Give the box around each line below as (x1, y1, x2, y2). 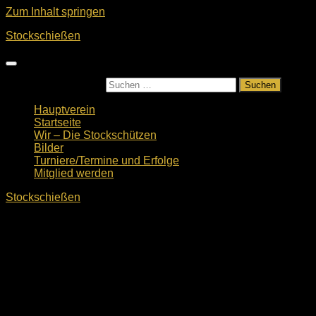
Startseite (34, 116, 81, 128)
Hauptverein (34, 104, 95, 116)
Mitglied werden (34, 167, 114, 179)
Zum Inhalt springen (6, 6, 105, 18)
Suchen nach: (34, 78, 103, 90)
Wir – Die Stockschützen (34, 129, 157, 141)
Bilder (34, 142, 63, 154)
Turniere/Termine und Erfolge (34, 154, 179, 166)
